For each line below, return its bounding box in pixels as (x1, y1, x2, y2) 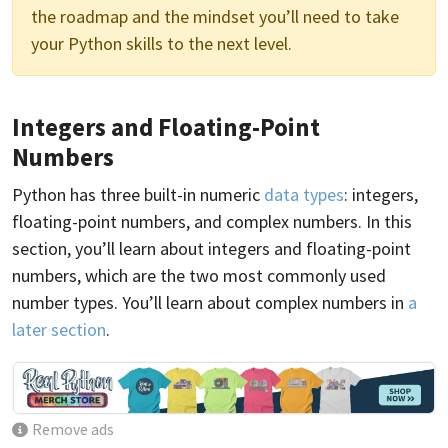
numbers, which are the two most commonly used (12, 263, 386, 287)
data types (264, 182, 344, 206)
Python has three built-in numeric (12, 182, 264, 206)
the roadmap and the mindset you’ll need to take (31, 4, 399, 28)
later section (12, 317, 106, 341)
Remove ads (32, 420, 115, 440)
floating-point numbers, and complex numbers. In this (12, 209, 412, 233)
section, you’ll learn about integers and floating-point (12, 236, 411, 260)
